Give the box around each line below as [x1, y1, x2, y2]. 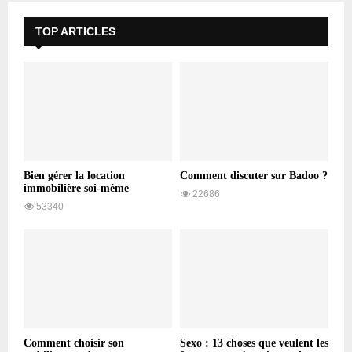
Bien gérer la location [24, 169, 125, 181]
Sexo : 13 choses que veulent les [180, 336, 328, 349]
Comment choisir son [24, 336, 124, 349]
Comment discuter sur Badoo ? [180, 169, 328, 181]
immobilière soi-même [24, 181, 129, 194]
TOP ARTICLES [35, 24, 115, 38]
